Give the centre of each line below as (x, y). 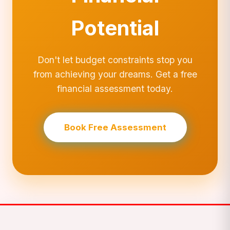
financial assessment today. (115, 88)
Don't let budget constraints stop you (115, 60)
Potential (115, 28)
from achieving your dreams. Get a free (115, 74)
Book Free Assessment (115, 127)
